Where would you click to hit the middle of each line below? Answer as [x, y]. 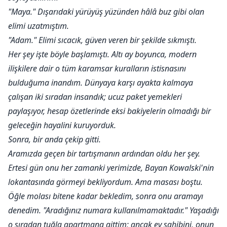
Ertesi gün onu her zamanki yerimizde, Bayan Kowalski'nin [111, 168]
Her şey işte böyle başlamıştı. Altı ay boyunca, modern [102, 54]
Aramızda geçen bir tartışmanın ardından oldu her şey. [104, 154]
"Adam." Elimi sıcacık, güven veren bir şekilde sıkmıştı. [102, 40]
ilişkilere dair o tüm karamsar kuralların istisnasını [97, 69]
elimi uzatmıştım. [39, 26]
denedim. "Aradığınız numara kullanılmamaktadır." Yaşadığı [113, 211]
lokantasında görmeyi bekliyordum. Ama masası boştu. [105, 182]
